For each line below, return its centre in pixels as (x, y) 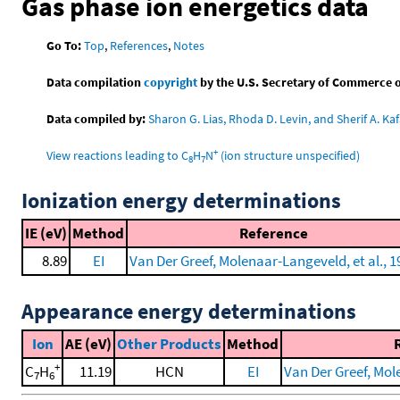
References (139, 45)
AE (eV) (88, 343)
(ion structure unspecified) (289, 155)
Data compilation (96, 82)
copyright (171, 82)
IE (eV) (46, 233)
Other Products (169, 343)
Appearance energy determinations (189, 311)
